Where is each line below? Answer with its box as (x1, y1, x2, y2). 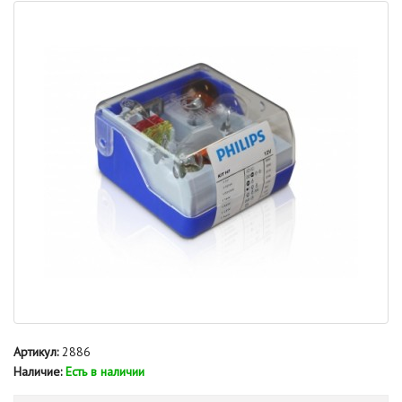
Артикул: (13, 344, 58, 360)
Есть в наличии (66, 363, 144, 380)
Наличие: (13, 363, 62, 380)
